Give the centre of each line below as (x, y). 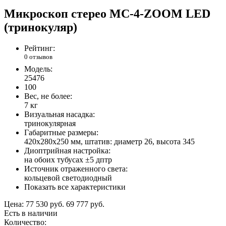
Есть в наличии (31, 213)
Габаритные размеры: (61, 132)
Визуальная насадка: (60, 114)
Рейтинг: (40, 48)
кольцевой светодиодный (68, 178)
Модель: (38, 69)
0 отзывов (38, 57)
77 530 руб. (45, 204)
